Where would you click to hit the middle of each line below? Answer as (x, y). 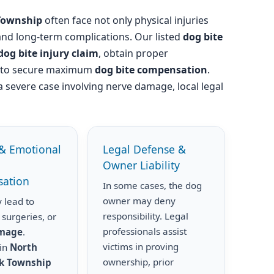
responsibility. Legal (146, 216)
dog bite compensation (151, 70)
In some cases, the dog (153, 185)
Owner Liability (142, 165)
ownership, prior (139, 262)
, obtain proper (133, 53)
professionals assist (145, 231)
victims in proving (141, 246)
